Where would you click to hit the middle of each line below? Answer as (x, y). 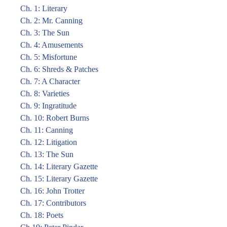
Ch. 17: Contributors (53, 203)
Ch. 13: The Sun (47, 154)
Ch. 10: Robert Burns (55, 118)
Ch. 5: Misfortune (49, 57)
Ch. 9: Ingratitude (48, 106)
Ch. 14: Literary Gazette (59, 166)
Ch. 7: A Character (50, 81)
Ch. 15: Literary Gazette (59, 179)
